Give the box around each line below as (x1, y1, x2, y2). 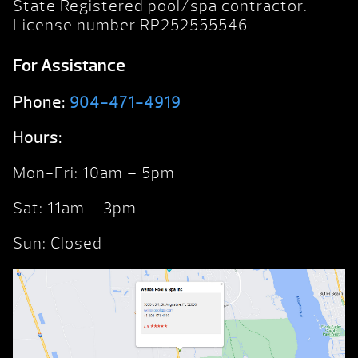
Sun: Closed (13, 233, 102, 254)
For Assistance (13, 54, 125, 78)
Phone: (13, 93, 66, 113)
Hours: (13, 128, 62, 149)
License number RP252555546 (13, 15, 248, 36)
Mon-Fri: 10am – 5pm (13, 163, 175, 184)
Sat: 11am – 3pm (13, 198, 137, 219)
